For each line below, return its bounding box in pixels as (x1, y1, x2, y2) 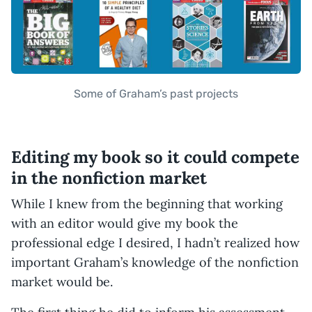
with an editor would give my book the (11, 215, 238, 231)
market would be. (11, 274, 113, 290)
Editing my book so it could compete (11, 146, 299, 168)
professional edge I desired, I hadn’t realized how (11, 235, 299, 251)
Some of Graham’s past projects (74, 87, 238, 100)
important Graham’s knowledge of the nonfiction (11, 254, 299, 270)
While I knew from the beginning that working (11, 196, 283, 212)
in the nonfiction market (11, 167, 207, 189)
